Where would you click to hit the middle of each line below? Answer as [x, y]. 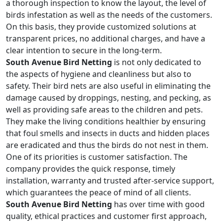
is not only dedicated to [157, 62]
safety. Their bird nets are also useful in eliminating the [108, 86]
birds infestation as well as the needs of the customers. [109, 15]
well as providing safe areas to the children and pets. [104, 110]
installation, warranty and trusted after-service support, [110, 181]
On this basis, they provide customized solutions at [101, 27]
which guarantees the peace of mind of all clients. [98, 192]
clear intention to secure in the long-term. [84, 50]
